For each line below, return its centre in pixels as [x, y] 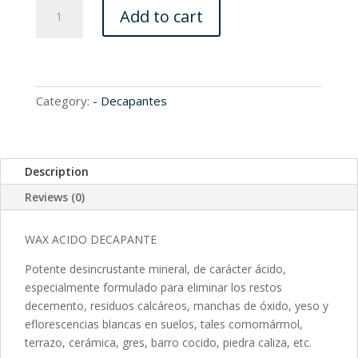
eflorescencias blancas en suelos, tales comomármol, [164, 324]
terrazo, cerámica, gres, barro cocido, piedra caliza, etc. [168, 343]
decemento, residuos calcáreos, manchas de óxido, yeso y [177, 306]
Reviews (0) [55, 197]
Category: [64, 101]
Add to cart [161, 16]
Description [57, 172]
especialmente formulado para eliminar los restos [153, 288]
